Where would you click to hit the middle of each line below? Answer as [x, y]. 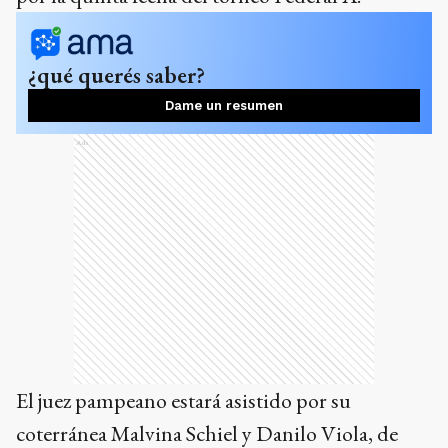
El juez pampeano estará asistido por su [183, 401]
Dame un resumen [224, 106]
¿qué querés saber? [116, 75]
